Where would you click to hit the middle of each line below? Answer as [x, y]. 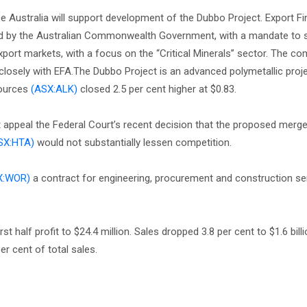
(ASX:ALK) [54, 89]
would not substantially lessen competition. [133, 143]
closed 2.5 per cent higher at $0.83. [157, 89]
